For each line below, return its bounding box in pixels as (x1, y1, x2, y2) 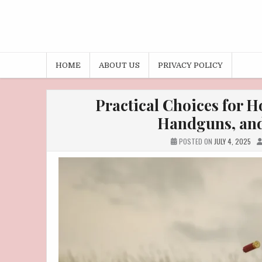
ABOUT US (99, 61, 140, 70)
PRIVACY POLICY (158, 61, 223, 70)
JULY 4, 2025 (214, 136, 251, 147)
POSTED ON (177, 136, 214, 147)
